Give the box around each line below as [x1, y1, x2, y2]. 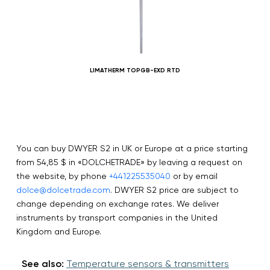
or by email [171, 171, 218, 181]
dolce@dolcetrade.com [16, 184, 110, 195]
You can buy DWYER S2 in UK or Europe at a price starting [16, 143, 248, 153]
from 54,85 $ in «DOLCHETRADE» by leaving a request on [16, 157, 242, 167]
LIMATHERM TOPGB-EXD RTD [89, 66, 180, 74]
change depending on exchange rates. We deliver [16, 198, 219, 209]
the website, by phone [16, 171, 109, 181]
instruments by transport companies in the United [16, 212, 218, 222]
